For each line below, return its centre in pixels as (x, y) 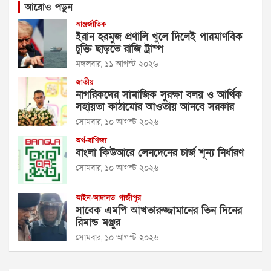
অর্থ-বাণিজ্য (91, 141)
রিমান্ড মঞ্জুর (98, 223)
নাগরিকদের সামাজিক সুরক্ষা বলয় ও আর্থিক (159, 95)
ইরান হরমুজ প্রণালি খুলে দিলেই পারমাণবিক (159, 37)
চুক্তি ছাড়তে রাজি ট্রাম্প (119, 49)
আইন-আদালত (95, 198)
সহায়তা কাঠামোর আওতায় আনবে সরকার (155, 107)
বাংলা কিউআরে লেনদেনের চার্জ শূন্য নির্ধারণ (160, 153)
